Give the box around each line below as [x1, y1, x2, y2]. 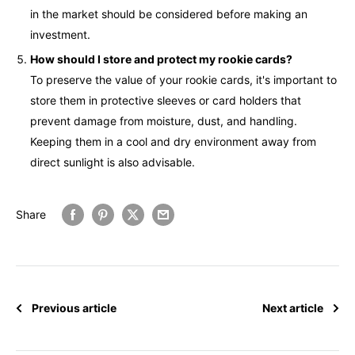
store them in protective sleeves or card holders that [30, 93, 301, 107]
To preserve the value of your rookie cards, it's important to [30, 72, 337, 86]
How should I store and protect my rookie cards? [30, 52, 292, 66]
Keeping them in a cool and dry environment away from [30, 134, 316, 148]
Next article [262, 301, 323, 315]
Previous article [32, 301, 116, 315]
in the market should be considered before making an [30, 6, 307, 21]
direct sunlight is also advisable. [30, 155, 195, 169]
